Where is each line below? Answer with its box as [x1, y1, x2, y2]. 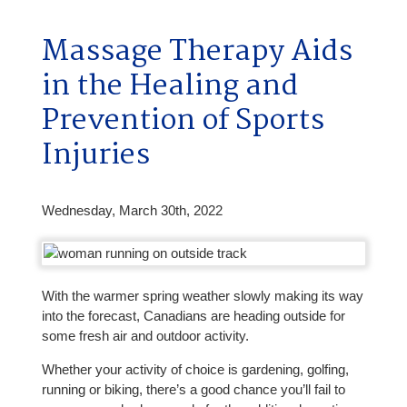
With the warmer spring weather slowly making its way [41, 287, 363, 303]
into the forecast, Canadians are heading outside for [41, 307, 345, 323]
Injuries [41, 132, 150, 179]
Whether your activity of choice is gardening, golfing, [41, 362, 349, 378]
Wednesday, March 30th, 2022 [41, 203, 223, 219]
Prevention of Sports [41, 97, 324, 144]
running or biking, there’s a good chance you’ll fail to [41, 382, 345, 398]
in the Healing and [41, 63, 298, 110]
